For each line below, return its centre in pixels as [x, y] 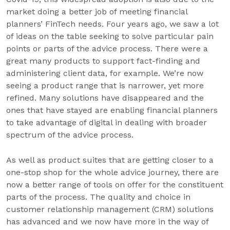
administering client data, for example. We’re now [105, 73]
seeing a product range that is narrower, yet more [105, 85]
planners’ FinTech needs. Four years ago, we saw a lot [112, 24]
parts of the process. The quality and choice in [98, 197]
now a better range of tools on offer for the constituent [115, 185]
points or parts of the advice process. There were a [107, 49]
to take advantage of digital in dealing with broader [107, 122]
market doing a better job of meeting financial [97, 12]
